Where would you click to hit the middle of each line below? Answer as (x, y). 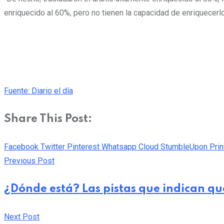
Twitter (53, 146)
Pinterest (83, 146)
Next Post (22, 216)
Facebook (21, 146)
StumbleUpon (184, 146)
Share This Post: (48, 119)
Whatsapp (119, 146)
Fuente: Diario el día (38, 91)
